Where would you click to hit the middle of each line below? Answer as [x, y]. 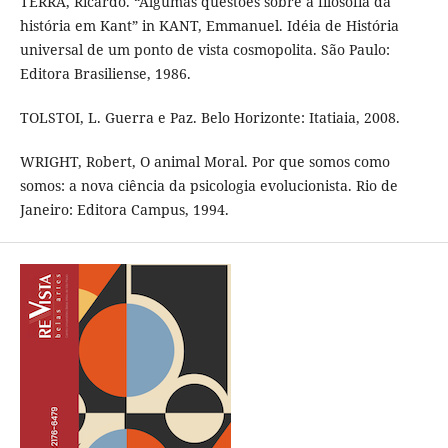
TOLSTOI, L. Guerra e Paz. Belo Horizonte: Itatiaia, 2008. [209, 118]
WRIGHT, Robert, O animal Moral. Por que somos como [204, 162]
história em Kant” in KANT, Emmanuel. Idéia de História [209, 26]
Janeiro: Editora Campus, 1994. [124, 210]
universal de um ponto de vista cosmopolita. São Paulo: [204, 50]
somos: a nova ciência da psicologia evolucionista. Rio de [208, 186]
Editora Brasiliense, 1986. [105, 74]
